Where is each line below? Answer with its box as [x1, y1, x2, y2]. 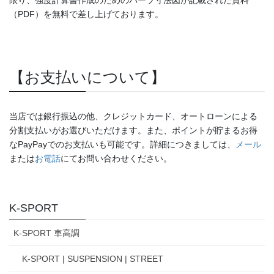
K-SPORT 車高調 [13, 228, 80, 238]
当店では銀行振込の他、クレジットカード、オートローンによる [9, 111, 257, 121]
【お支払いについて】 [9, 68, 166, 86]
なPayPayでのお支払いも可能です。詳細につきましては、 [9, 139, 235, 149]
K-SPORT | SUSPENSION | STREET [22, 253, 163, 264]
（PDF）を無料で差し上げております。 [9, 9, 163, 19]
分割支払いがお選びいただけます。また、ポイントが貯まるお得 [9, 125, 257, 135]
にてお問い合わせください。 [61, 153, 172, 163]
